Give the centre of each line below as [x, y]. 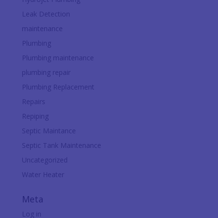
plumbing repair [46, 72]
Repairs [33, 101]
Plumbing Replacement [58, 87]
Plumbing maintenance [58, 57]
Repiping [35, 116]
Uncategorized [45, 160]
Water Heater [43, 174]
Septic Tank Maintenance [61, 145]
